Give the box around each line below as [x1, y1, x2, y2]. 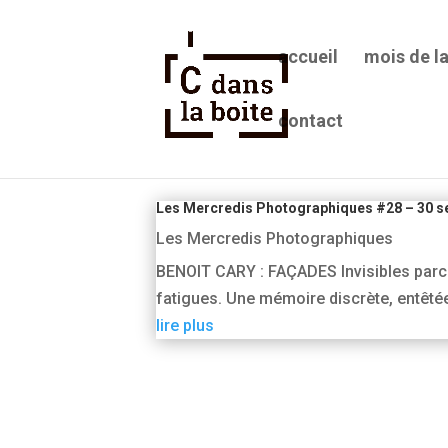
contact [278, 110, 344, 131]
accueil [278, 46, 339, 67]
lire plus [155, 315, 214, 335]
